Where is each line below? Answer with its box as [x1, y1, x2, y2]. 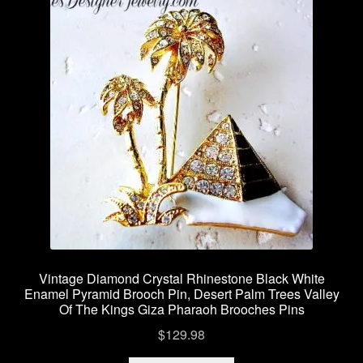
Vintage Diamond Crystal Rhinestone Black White [38, 269, 325, 288]
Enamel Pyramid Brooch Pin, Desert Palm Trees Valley [23, 284, 340, 303]
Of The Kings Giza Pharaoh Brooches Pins [58, 300, 305, 318]
